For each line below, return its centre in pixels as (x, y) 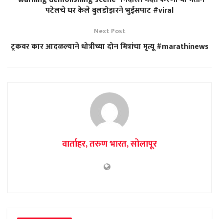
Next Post (109, 31)
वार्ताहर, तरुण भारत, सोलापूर (109, 144)
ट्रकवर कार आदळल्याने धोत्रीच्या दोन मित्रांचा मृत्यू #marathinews (109, 46)
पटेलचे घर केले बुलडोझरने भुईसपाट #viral (109, 10)
